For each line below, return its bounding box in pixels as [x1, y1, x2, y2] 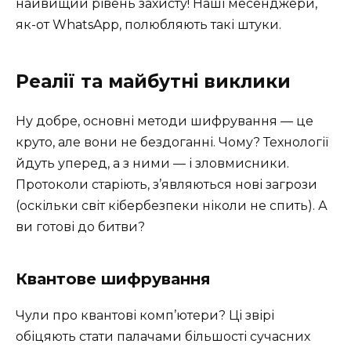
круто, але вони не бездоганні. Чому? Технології [16, 134, 328, 150]
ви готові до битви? [16, 219, 145, 234]
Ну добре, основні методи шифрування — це [16, 113, 313, 128]
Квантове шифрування [16, 269, 211, 288]
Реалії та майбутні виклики [16, 70, 291, 92]
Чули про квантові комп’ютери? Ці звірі [16, 307, 274, 323]
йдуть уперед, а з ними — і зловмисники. [16, 155, 289, 171]
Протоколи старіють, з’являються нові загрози [16, 176, 317, 192]
